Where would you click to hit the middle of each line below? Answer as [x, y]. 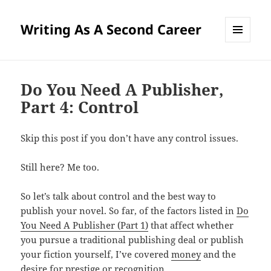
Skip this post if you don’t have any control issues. [130, 138]
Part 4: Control [80, 107]
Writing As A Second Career [111, 29]
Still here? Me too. [60, 167]
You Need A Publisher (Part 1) [85, 225]
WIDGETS [242, 68]
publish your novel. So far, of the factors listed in [129, 211]
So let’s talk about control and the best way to [119, 196]
